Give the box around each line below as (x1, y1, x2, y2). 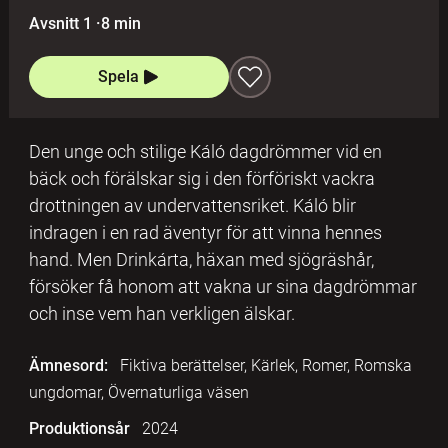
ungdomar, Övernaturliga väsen (28, 382, 249, 402)
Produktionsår (28, 418, 130, 438)
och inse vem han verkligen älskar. (28, 302, 295, 324)
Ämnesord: (28, 355, 108, 375)
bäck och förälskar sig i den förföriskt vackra (28, 167, 375, 189)
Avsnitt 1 (28, 13, 92, 33)
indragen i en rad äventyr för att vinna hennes (28, 221, 382, 243)
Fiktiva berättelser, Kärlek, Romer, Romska (119, 355, 412, 375)
